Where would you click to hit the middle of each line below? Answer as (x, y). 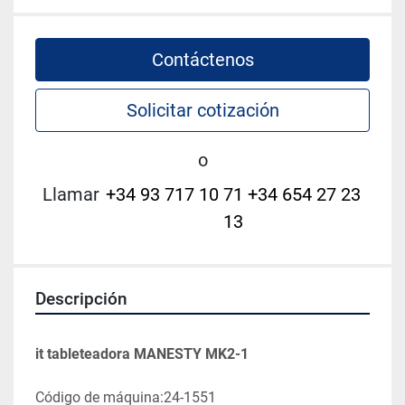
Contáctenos (202, 60)
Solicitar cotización (202, 111)
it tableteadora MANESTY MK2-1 (142, 354)
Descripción (81, 300)
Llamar (71, 195)
